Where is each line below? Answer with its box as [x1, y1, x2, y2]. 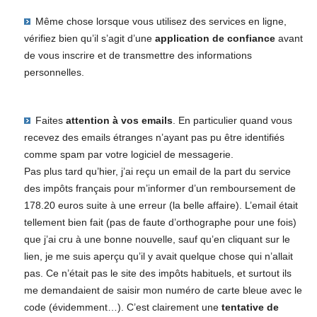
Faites [35, 114, 66, 126]
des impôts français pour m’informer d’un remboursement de [23, 182, 296, 194]
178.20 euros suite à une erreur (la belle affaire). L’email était [23, 199, 298, 211]
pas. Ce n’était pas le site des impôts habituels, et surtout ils [23, 267, 292, 279]
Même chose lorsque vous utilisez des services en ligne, [35, 16, 287, 28]
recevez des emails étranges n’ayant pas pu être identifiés [23, 131, 284, 143]
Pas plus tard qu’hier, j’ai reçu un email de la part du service [23, 165, 291, 177]
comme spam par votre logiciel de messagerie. [23, 148, 234, 160]
